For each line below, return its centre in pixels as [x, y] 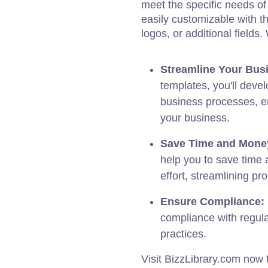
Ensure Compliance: [212, 202]
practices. [183, 234]
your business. [195, 118]
